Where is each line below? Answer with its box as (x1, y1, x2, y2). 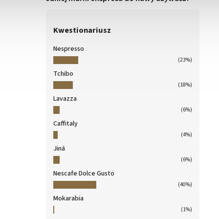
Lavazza (53, 94, 77, 104)
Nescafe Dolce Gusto (53, 169, 114, 179)
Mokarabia (53, 194, 84, 204)
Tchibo (53, 69, 73, 79)
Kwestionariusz (53, 24, 111, 36)
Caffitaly (53, 119, 78, 129)
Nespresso (53, 44, 84, 54)
